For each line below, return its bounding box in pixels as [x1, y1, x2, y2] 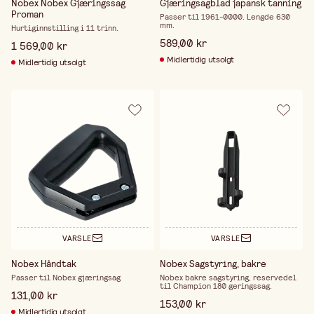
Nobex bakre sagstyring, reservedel [159, 271, 296, 283]
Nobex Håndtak [11, 257, 76, 270]
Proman [11, 7, 43, 20]
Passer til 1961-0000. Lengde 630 [159, 11, 290, 22]
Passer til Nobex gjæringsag [11, 271, 121, 283]
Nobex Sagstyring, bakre [159, 257, 266, 270]
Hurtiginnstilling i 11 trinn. [11, 22, 118, 34]
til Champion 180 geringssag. [159, 280, 272, 292]
